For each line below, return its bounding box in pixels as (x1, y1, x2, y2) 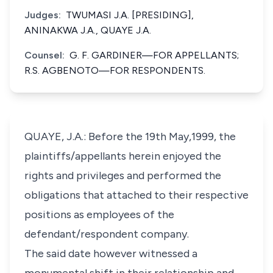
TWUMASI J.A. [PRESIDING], (66, 9, 194, 21)
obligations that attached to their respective (24, 188, 249, 202)
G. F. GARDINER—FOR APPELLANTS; (69, 49, 239, 61)
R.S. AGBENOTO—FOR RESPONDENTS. (24, 65, 205, 76)
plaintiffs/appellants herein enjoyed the (24, 149, 221, 163)
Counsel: (24, 49, 65, 61)
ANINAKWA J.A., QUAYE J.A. (24, 24, 151, 36)
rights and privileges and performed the (24, 169, 221, 182)
